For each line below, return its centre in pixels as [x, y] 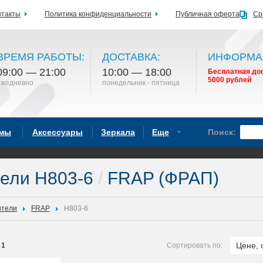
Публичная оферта [208, 14]
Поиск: [222, 132]
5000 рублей [230, 80]
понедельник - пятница [141, 83]
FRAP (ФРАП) [161, 178]
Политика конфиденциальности [98, 14]
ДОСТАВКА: [131, 57]
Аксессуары [58, 132]
